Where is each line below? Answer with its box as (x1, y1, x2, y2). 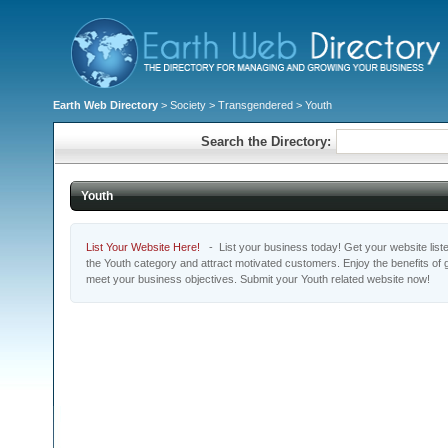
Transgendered (218, 99, 293, 111)
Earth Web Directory (53, 99, 158, 111)
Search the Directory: (200, 134, 331, 149)
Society (170, 99, 206, 111)
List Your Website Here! (86, 241, 200, 253)
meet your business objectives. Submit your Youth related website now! (86, 273, 430, 285)
